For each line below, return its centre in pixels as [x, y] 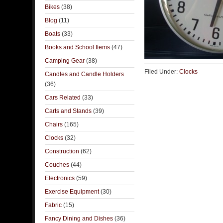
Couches [57, 165]
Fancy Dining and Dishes [79, 219]
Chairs [54, 124]
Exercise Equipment [72, 192]
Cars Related [63, 98]
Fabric [53, 205]
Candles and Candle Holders [84, 74]
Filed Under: [162, 72]
